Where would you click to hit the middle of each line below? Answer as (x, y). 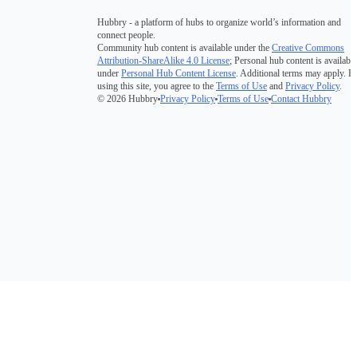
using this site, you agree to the (155, 86)
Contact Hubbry (301, 99)
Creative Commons (308, 48)
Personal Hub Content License (178, 74)
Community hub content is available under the (183, 48)
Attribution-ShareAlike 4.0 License (163, 61)
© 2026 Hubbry (127, 99)
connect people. (126, 35)
